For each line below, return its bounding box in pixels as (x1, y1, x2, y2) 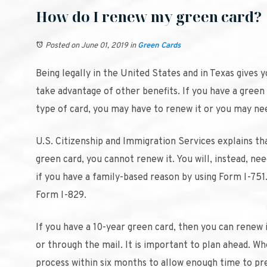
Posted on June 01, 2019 (45, 41, 128, 51)
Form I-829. (36, 190, 86, 201)
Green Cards (138, 41, 181, 51)
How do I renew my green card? (36, 7, 262, 26)
